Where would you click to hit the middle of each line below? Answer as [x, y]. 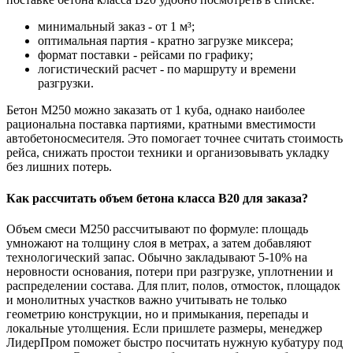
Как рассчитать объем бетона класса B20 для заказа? [157, 198]
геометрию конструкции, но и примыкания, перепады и [158, 314]
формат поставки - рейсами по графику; [145, 55]
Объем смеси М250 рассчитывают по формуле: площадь [157, 229]
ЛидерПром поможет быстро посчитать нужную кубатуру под [175, 342]
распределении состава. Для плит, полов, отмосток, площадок [173, 285]
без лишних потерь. [59, 167]
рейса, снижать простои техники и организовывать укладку [168, 153]
